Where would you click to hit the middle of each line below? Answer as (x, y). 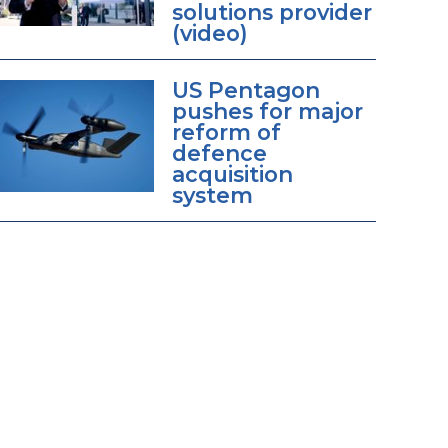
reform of (226, 132)
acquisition (232, 174)
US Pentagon (245, 90)
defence (219, 153)
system (212, 195)
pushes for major (267, 111)
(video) (209, 33)
